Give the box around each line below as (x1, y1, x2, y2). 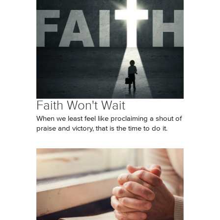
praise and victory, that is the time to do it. (36, 125, 167, 132)
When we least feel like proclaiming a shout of (36, 115, 182, 122)
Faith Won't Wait (36, 98, 125, 112)
